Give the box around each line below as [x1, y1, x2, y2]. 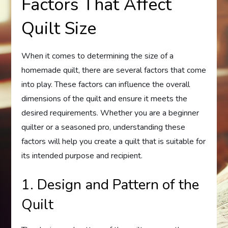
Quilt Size [21, 17, 97, 41]
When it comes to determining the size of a [21, 50, 174, 62]
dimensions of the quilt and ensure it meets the [21, 93, 188, 105]
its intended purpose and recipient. [21, 150, 143, 162]
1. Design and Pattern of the [21, 175, 199, 195]
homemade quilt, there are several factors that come [21, 65, 207, 76]
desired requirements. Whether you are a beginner [21, 107, 199, 119]
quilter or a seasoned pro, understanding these [21, 122, 186, 133]
